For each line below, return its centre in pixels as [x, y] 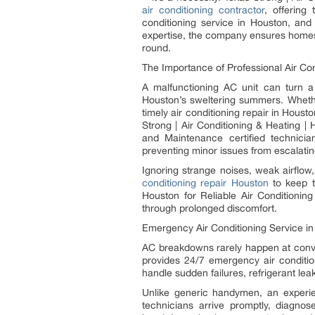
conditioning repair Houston [205, 183]
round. [156, 48]
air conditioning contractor [204, 10]
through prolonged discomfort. [210, 208]
